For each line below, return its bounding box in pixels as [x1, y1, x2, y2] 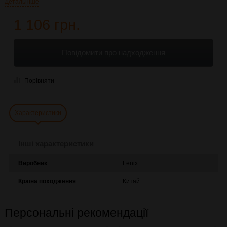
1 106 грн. [14, 17, 80, 33]
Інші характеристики [18, 139, 94, 148]
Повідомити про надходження [62, 48, 165, 57]
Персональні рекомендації [5, 206, 148, 219]
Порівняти [24, 77, 54, 85]
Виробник [18, 159, 47, 167]
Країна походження [18, 177, 76, 185]
